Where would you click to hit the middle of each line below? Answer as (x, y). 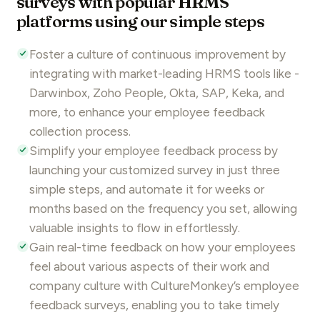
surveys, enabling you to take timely (180, 305)
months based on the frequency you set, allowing (163, 209)
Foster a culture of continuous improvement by (157, 55)
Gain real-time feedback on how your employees (162, 247)
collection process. (80, 132)
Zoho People (128, 93)
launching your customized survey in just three (154, 170)
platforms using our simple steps (140, 21)
